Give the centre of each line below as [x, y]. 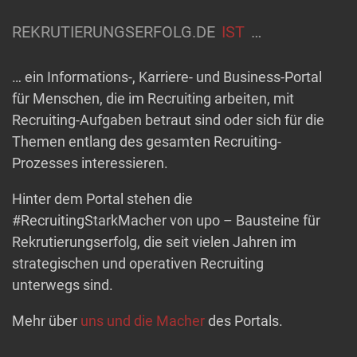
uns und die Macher [143, 320]
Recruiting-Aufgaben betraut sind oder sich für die [168, 120]
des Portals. [244, 320]
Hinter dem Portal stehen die [102, 198]
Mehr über [46, 320]
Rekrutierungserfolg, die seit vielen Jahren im [154, 241]
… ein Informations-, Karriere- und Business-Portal [167, 76]
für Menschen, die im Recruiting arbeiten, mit [153, 98]
